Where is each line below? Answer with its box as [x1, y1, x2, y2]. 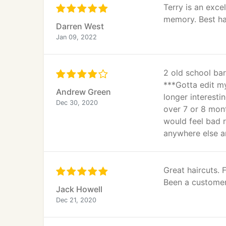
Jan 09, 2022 [56, 33, 97, 41]
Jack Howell [56, 184, 102, 194]
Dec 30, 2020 [56, 99, 98, 106]
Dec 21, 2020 [56, 196, 96, 204]
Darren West [56, 21, 104, 31]
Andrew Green [56, 87, 111, 97]
